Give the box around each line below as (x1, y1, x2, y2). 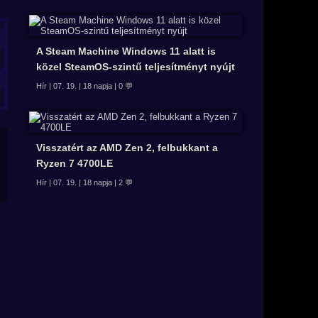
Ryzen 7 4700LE (36, 158, 113, 170)
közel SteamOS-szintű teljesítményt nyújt (36, 61, 235, 73)
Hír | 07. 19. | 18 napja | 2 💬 (36, 178, 133, 187)
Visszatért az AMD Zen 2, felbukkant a (36, 142, 218, 154)
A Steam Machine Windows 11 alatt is (36, 45, 216, 57)
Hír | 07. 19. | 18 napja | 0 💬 (36, 82, 133, 91)
